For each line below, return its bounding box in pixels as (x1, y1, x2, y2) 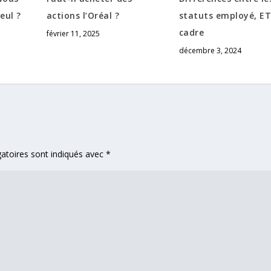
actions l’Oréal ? (46, 10, 120, 22)
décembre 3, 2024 (178, 45, 241, 56)
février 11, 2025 (46, 28, 100, 39)
